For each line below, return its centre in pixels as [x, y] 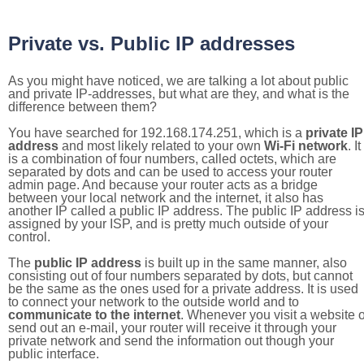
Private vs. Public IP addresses [152, 43]
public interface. [54, 354]
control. [29, 237]
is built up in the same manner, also [244, 263]
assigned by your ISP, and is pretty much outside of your [168, 224]
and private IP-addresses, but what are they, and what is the [179, 94]
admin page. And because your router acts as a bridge [163, 185]
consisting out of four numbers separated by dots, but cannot [180, 276]
